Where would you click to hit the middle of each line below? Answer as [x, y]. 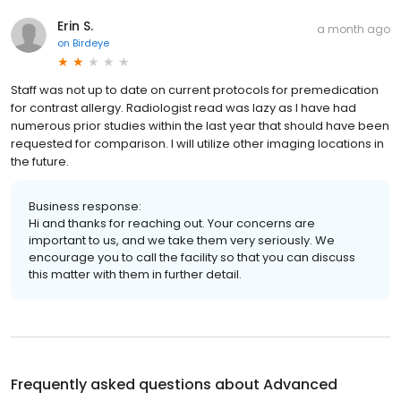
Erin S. [75, 26]
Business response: [85, 207]
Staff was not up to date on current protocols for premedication [195, 90]
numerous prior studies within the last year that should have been [200, 126]
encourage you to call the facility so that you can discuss [192, 258]
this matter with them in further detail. [135, 275]
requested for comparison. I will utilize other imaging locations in [197, 144]
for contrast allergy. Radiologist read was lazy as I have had [183, 108]
